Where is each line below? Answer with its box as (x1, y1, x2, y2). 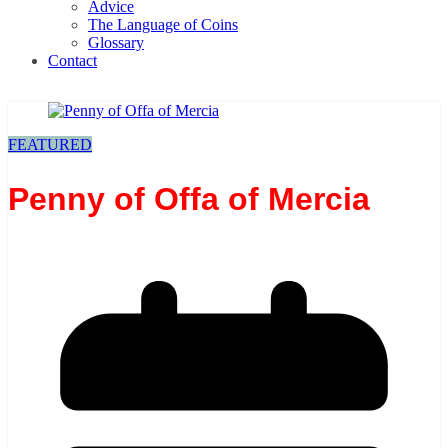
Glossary (88, 34, 144, 52)
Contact (48, 52, 97, 70)
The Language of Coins (88, 16, 238, 34)
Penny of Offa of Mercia (8, 180, 370, 217)
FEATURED (8, 136, 92, 154)
